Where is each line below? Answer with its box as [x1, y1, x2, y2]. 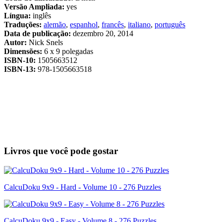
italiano [128, 20, 151, 29]
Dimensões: [4, 47, 42, 56]
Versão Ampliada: [4, 2, 64, 11]
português [155, 20, 185, 29]
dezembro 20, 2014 [71, 29, 133, 38]
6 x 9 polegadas [42, 47, 93, 56]
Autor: [4, 38, 29, 47]
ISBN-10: [4, 56, 36, 65]
